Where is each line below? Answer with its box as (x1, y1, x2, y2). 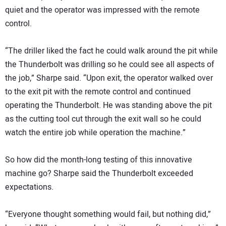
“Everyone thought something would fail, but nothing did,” (5, 208, 211, 221)
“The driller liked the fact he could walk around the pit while (5, 45, 218, 58)
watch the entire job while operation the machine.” (5, 127, 186, 139)
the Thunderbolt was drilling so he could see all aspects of (5, 59, 214, 71)
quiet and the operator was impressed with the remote (5, 4, 200, 17)
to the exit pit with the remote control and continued (5, 86, 191, 98)
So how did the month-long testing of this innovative (5, 154, 192, 166)
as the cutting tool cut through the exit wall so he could (5, 113, 201, 126)
